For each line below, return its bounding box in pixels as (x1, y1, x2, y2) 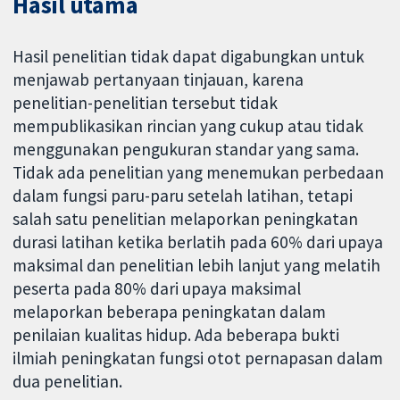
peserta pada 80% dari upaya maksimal (12, 277, 302, 299)
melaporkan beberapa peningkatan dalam (12, 300, 327, 322)
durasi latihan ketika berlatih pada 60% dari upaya (12, 230, 384, 253)
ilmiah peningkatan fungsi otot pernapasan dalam (12, 346, 384, 369)
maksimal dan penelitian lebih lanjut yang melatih (12, 254, 381, 276)
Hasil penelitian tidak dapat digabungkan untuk (12, 45, 365, 67)
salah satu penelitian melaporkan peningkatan (12, 207, 359, 229)
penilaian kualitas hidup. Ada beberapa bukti (12, 323, 340, 346)
